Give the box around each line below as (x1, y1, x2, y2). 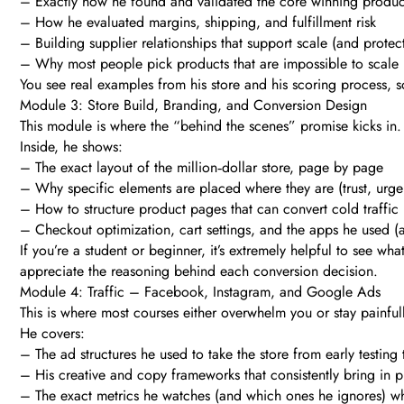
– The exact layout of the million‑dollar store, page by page (20, 157, 383, 179)
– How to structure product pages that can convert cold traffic (20, 198, 399, 220)
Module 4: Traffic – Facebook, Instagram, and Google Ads (20, 281, 381, 303)
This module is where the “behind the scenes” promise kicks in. (20, 115, 401, 137)
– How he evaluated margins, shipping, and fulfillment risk (20, 12, 376, 33)
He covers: (20, 323, 85, 344)
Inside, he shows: (20, 136, 123, 158)
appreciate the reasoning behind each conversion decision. (20, 261, 378, 282)
